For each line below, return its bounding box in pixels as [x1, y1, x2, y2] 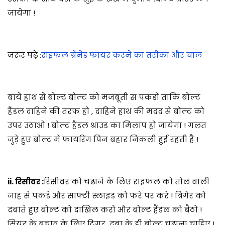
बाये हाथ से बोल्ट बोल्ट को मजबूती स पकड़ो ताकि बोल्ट [8, 91, 200, 102]
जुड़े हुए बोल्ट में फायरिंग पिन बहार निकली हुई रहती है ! [8, 134, 198, 145]
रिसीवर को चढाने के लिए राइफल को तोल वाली [44, 176, 209, 187]
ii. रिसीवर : [8, 176, 44, 187]
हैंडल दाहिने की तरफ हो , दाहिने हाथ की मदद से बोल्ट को [8, 105, 204, 117]
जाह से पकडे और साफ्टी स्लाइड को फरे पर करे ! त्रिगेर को [8, 190, 206, 201]
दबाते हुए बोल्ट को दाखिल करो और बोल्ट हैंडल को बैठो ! [8, 204, 202, 215]
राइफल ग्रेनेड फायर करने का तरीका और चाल [41, 49, 202, 60]
